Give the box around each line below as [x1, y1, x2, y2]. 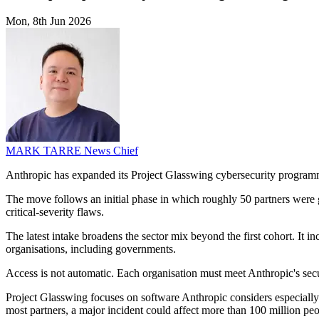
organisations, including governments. [6, 243, 176, 256]
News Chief [84, 145, 138, 157]
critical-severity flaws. [6, 206, 104, 219]
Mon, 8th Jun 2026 [6, 15, 91, 28]
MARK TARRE [6, 145, 84, 157]
